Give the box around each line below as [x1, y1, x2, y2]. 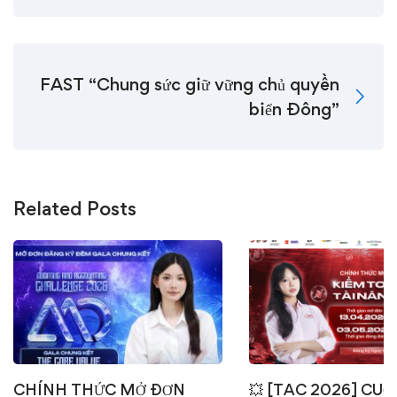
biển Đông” [249, 98, 339, 121]
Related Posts [13, 197, 136, 221]
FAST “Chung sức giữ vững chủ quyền [40, 74, 339, 96]
